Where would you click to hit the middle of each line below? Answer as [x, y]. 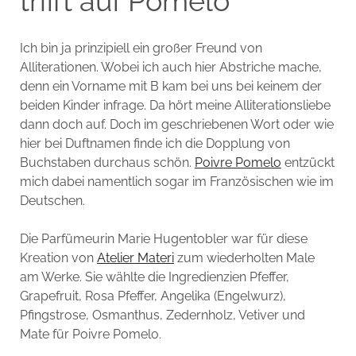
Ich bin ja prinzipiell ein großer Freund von [141, 48]
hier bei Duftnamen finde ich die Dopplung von [155, 143]
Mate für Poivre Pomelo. [90, 334]
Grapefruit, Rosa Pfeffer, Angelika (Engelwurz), [153, 296]
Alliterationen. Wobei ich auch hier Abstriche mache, [170, 67]
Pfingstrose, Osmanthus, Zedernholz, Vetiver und [162, 315]
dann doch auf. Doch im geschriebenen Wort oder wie [176, 124]
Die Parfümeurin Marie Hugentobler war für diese [163, 238]
